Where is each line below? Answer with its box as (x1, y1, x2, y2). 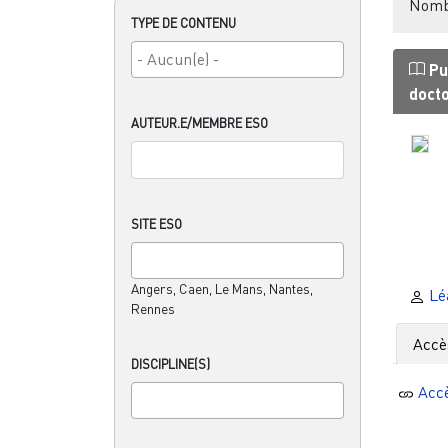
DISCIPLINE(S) (131, 355, 210, 372)
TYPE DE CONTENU (131, 14, 236, 31)
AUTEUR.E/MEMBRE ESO (131, 114, 268, 131)
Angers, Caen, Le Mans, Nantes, (131, 280, 313, 297)
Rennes (131, 300, 175, 317)
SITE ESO (131, 215, 182, 232)
